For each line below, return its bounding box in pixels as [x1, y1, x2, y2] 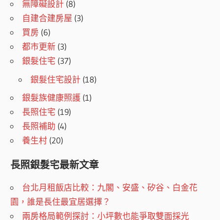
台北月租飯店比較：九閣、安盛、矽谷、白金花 [22, 182, 198, 192]
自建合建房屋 [22, 13, 73, 24]
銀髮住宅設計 [30, 74, 81, 84]
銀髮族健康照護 [22, 92, 81, 103]
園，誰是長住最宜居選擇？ [10, 196, 111, 207]
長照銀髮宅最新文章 [10, 159, 99, 171]
